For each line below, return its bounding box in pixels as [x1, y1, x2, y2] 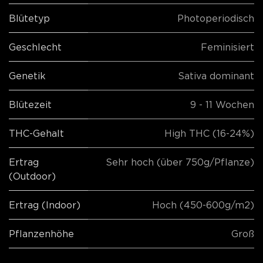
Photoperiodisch [177, 13, 254, 24]
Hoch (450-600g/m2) [152, 200, 254, 211]
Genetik [9, 70, 46, 82]
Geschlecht [9, 42, 62, 53]
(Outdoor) [9, 171, 56, 182]
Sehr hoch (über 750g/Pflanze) [106, 157, 254, 168]
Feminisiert [201, 42, 254, 53]
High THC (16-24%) [164, 128, 254, 139]
